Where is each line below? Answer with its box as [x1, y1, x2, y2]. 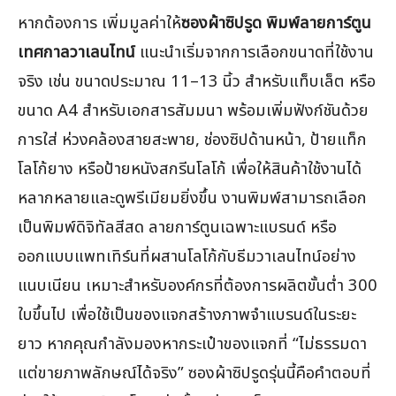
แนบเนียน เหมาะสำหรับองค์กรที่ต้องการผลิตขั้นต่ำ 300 [18, 273, 377, 299]
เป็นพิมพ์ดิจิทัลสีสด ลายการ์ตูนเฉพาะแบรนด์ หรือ [18, 215, 337, 240]
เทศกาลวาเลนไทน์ [18, 40, 135, 65]
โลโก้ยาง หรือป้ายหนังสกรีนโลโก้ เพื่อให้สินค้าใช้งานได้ [18, 156, 362, 182]
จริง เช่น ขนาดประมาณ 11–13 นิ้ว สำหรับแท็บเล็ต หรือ [18, 69, 376, 95]
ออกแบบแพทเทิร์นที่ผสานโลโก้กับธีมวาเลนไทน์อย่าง [18, 244, 356, 270]
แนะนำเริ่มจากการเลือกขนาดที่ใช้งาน [135, 40, 374, 65]
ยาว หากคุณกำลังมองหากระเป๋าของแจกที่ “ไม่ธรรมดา [18, 331, 367, 357]
